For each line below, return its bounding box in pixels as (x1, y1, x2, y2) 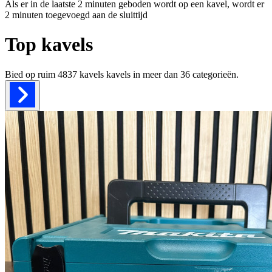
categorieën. (192, 69, 239, 80)
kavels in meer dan (104, 69, 180, 80)
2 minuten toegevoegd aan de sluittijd (5, 9, 148, 20)
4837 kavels (58, 69, 104, 80)
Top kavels (5, 33, 93, 56)
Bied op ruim (5, 69, 58, 80)
